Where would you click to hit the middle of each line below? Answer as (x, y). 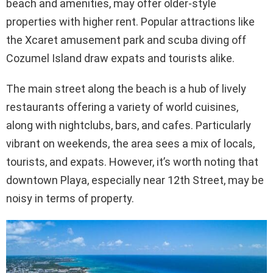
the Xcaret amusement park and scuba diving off (126, 40)
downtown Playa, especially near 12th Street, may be (135, 180)
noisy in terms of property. (70, 198)
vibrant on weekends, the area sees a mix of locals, (130, 143)
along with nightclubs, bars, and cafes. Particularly (129, 125)
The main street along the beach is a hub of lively (126, 88)
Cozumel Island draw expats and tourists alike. (120, 58)
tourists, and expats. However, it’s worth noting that (132, 161)
